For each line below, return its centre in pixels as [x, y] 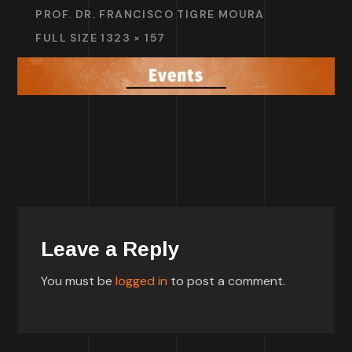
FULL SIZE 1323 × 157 [101, 38]
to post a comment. [227, 281]
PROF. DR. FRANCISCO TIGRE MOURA [150, 14]
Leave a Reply [110, 249]
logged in [142, 281]
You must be [79, 281]
